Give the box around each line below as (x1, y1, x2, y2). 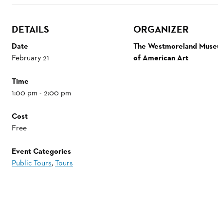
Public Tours (12, 157, 52, 168)
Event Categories (12, 145, 71, 156)
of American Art (133, 52, 188, 63)
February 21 (12, 52, 49, 63)
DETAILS (12, 22, 49, 36)
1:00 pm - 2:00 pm (12, 87, 71, 98)
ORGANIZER (133, 22, 189, 36)
